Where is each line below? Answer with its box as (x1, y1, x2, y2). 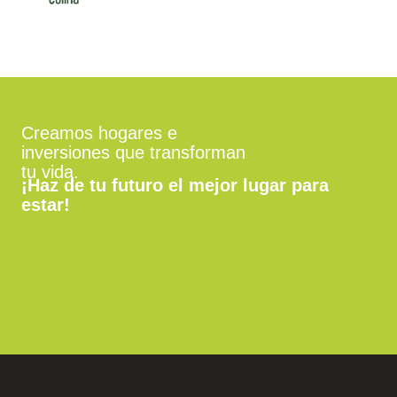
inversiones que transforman (21, 143, 245, 163)
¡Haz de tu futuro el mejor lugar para (21, 175, 329, 195)
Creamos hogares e (21, 123, 177, 144)
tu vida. (21, 162, 79, 183)
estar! (21, 194, 70, 214)
